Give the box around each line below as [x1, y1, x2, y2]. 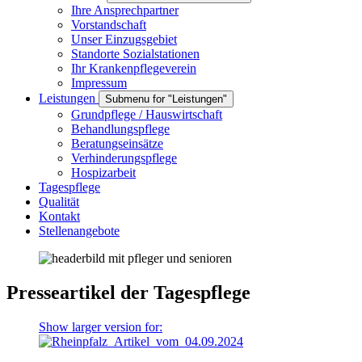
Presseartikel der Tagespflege [6, 281, 250, 303]
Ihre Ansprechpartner [71, 3, 179, 17]
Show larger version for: [39, 319, 162, 334]
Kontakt [39, 209, 80, 223]
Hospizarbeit [71, 166, 136, 179]
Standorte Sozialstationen [71, 47, 200, 61]
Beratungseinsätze [71, 137, 163, 150]
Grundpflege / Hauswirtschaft [71, 107, 222, 121]
